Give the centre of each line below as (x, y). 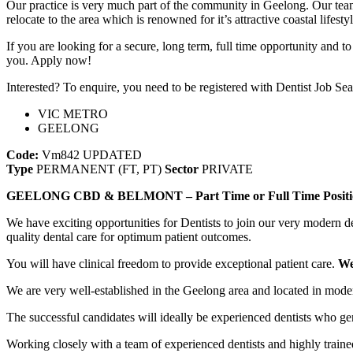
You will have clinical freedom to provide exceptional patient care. (172, 263)
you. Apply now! (49, 60)
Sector (182, 169)
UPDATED (112, 154)
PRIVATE (226, 169)
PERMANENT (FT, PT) (99, 169)
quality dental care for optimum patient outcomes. (129, 236)
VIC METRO (73, 113)
